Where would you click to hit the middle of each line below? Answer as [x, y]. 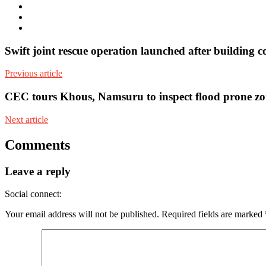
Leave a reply [38, 171]
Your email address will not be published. [82, 214]
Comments [37, 145]
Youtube [44, 27]
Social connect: [33, 194]
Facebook [46, 16]
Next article [26, 119]
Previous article [34, 74]
